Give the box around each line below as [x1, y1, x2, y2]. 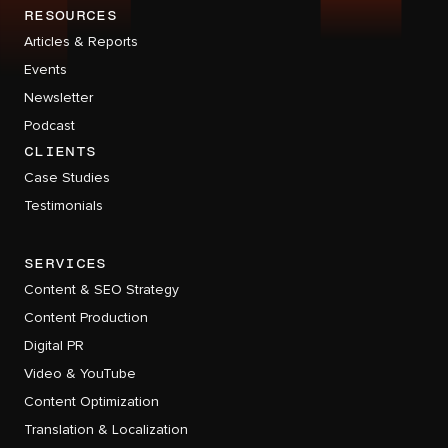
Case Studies [24, 169, 110, 187]
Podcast [24, 117, 75, 135]
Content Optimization [24, 393, 159, 411]
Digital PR [24, 337, 84, 355]
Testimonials [24, 197, 103, 215]
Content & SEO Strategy [24, 281, 179, 299]
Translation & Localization [24, 421, 188, 439]
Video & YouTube [24, 365, 136, 383]
